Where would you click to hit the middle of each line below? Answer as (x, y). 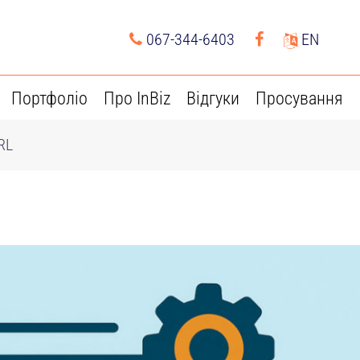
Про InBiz (137, 98)
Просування (299, 98)
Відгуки (213, 98)
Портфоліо (49, 98)
